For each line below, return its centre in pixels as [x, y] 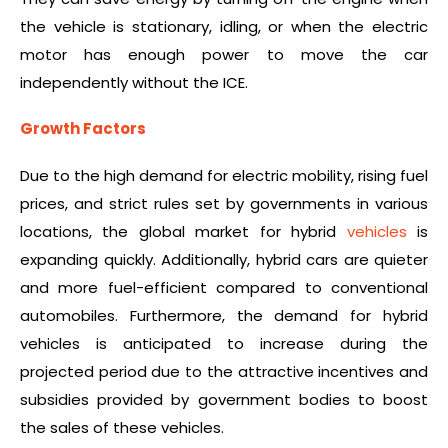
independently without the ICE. [136, 82]
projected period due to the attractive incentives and [224, 371]
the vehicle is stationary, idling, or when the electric [224, 26]
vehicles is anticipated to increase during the [224, 343]
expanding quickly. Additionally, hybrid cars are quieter [224, 259]
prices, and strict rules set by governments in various [224, 203]
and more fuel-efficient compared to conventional [224, 287]
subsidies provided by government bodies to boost [224, 399]
